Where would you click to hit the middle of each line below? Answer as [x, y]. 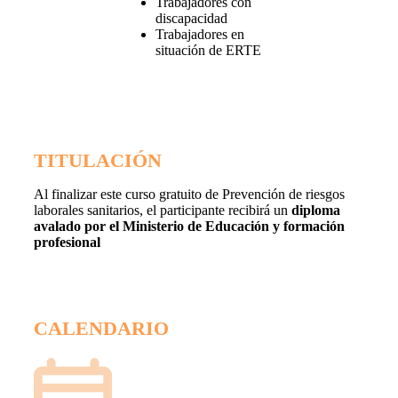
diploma [316, 210]
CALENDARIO [101, 329]
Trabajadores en [199, 34]
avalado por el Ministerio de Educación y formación [189, 226]
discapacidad [191, 18]
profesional [67, 242]
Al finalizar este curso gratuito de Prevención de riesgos [189, 194]
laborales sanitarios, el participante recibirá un [163, 210]
